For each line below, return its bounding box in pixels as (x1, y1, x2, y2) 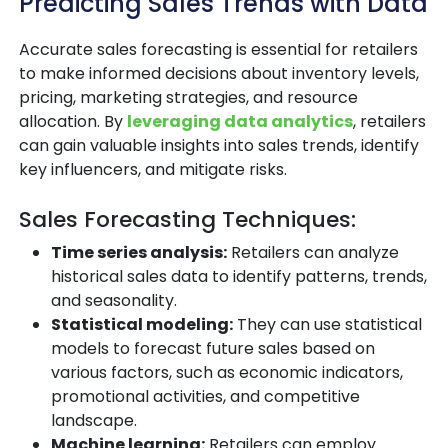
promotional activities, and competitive (51, 385, 360, 409)
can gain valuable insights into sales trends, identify (19, 134, 419, 158)
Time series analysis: (51, 241, 227, 265)
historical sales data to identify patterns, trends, (51, 265, 427, 289)
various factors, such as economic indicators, (51, 361, 403, 385)
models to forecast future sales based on (51, 337, 375, 361)
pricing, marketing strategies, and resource (19, 86, 358, 110)
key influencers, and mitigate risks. (19, 158, 287, 182)
